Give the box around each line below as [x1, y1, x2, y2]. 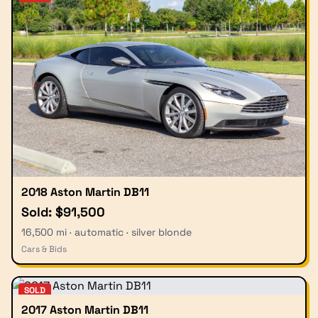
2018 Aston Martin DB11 [21, 185, 149, 200]
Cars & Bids [21, 243, 67, 256]
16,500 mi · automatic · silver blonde [21, 226, 192, 239]
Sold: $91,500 [21, 204, 105, 221]
